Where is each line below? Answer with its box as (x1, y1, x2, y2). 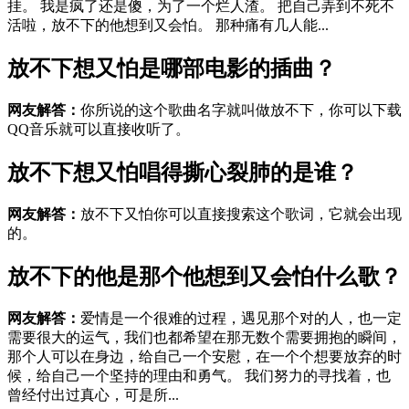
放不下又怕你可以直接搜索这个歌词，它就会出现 (80, 206, 402, 223)
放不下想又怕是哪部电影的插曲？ (7, 57, 336, 81)
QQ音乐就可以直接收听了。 (7, 121, 190, 138)
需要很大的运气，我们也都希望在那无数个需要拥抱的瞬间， (7, 329, 402, 345)
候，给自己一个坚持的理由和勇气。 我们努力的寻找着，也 (7, 367, 391, 383)
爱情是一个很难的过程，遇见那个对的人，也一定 (80, 309, 402, 326)
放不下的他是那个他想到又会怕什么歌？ (7, 264, 402, 288)
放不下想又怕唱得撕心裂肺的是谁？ (7, 161, 358, 185)
